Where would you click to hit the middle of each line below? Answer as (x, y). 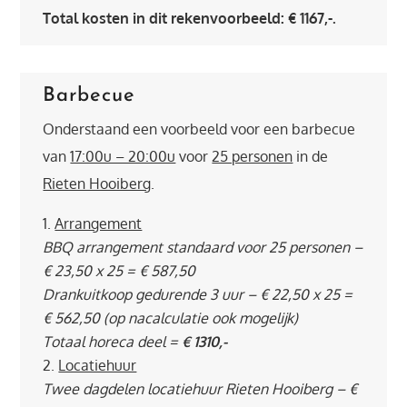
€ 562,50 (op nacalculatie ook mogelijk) (171, 318)
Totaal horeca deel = (113, 342)
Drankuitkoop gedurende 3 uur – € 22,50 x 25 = (198, 294)
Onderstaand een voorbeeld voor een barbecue (199, 129)
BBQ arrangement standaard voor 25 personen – (203, 247)
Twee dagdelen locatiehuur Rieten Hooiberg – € (200, 389)
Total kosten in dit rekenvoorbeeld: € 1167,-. (190, 18)
